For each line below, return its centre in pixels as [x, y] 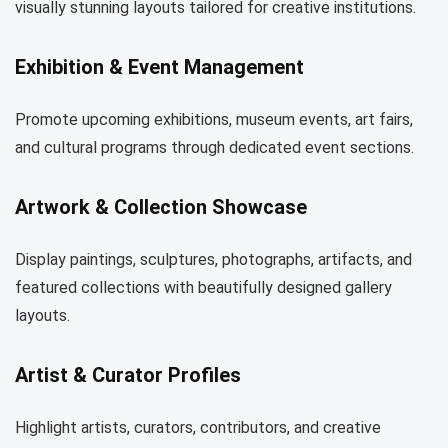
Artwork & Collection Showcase [161, 207]
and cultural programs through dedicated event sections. [214, 147]
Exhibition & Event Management [159, 67]
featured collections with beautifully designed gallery [203, 287]
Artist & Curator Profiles [128, 375]
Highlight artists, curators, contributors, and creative [198, 427]
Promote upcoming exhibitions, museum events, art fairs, [214, 119]
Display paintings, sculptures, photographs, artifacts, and [213, 259]
